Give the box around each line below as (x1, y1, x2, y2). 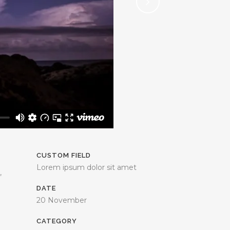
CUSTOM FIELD (36, 151, 91, 159)
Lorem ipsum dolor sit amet (36, 163, 137, 172)
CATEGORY (36, 217, 77, 225)
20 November (36, 196, 87, 205)
